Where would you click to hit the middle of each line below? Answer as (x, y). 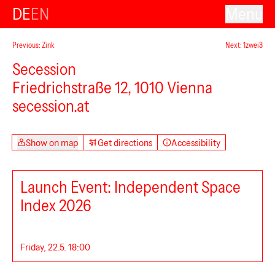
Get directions (125, 142)
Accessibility (196, 142)
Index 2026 (56, 206)
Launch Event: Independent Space (130, 187)
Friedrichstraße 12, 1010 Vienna (112, 88)
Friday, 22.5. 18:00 (55, 247)
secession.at (51, 106)
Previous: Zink (33, 45)
